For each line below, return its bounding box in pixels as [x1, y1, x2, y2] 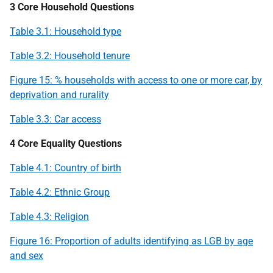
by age [222, 235, 253, 247]
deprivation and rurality [10, 88, 109, 101]
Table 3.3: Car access [10, 113, 101, 125]
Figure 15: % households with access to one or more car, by [10, 74, 262, 86]
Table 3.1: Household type [10, 25, 121, 37]
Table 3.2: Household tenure [10, 49, 130, 62]
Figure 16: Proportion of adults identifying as [10, 235, 204, 247]
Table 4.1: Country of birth [10, 161, 121, 174]
